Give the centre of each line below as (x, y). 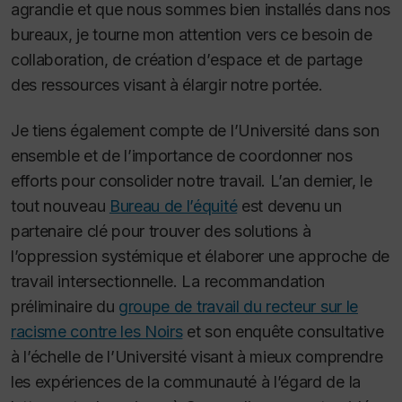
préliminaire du (65, 306)
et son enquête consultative (283, 331)
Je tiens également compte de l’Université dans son (195, 130)
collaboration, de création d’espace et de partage (187, 60)
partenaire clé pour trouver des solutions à (161, 231)
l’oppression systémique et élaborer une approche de (200, 256)
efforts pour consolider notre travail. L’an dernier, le (192, 180)
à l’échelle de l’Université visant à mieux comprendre (197, 356)
